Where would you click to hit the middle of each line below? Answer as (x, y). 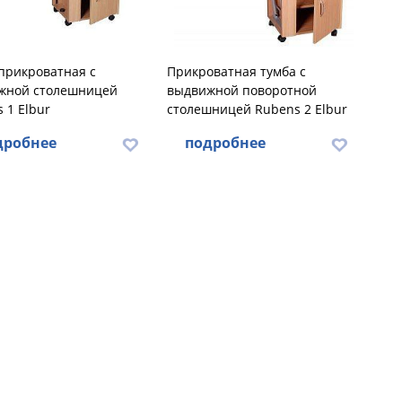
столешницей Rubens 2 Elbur (257, 109)
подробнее (225, 143)
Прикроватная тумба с (236, 71)
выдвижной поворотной (241, 90)
